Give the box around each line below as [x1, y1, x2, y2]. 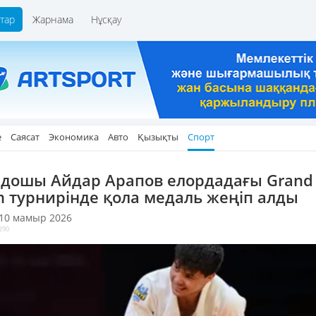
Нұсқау [91, 13, 121, 26]
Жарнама [32, 13, 73, 26]
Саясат [11, 130, 39, 143]
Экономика [49, 130, 99, 143]
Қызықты [138, 130, 178, 143]
